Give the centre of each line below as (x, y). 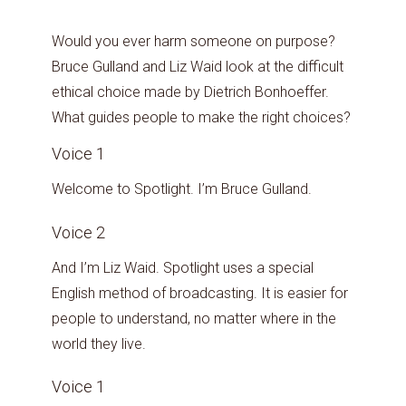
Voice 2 (80, 232)
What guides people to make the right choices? (201, 117)
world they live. (99, 343)
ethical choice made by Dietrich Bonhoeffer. (190, 92)
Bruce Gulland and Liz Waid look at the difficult (198, 67)
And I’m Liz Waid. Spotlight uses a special (183, 267)
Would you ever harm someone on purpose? (193, 41)
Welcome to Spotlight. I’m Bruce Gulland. (182, 189)
